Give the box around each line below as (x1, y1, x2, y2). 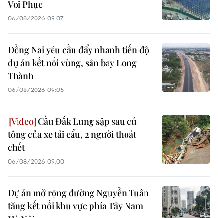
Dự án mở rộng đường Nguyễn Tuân (8, 187, 149, 199)
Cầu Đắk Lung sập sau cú (36, 115, 137, 127)
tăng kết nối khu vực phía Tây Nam (8, 200, 143, 212)
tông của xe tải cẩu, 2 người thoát (8, 128, 136, 141)
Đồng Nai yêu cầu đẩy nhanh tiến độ (8, 44, 149, 56)
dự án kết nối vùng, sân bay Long (8, 57, 137, 69)
